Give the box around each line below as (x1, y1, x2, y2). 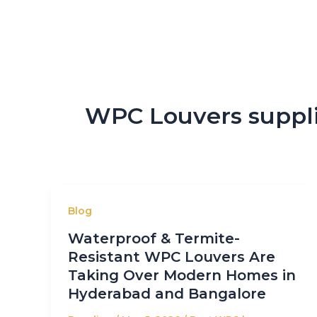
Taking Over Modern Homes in (68, 266, 296, 284)
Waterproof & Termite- (68, 229, 240, 247)
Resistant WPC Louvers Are (68, 248, 275, 265)
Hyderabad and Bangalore (68, 284, 266, 302)
